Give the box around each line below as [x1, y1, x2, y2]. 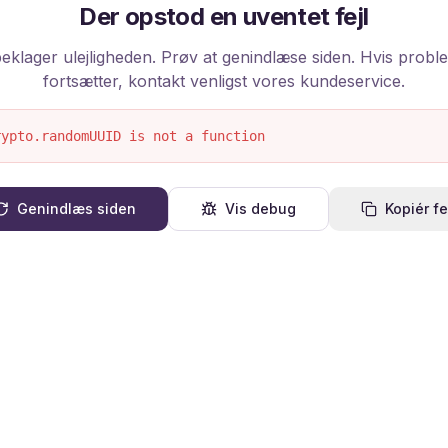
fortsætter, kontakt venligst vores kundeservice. [43, 71, 405, 91]
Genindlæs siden [16, 200, 136, 217]
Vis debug [224, 200, 296, 217]
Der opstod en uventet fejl [79, 2, 369, 31]
